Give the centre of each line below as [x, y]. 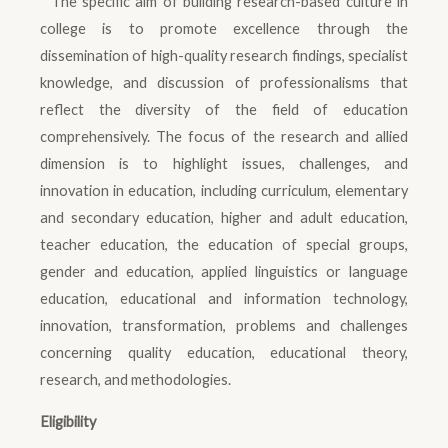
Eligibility [68, 422]
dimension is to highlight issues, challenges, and [224, 164]
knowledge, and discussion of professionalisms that [224, 83]
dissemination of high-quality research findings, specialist [224, 56]
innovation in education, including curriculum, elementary [224, 191]
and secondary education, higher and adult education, [224, 218]
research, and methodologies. [135, 380]
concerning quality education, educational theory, [224, 353]
